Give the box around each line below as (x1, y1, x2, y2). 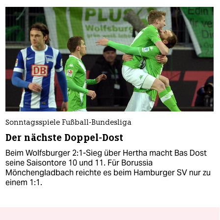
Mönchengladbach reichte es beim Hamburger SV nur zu (5, 167, 211, 178)
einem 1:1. (5, 177, 42, 188)
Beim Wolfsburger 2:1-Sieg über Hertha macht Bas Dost (5, 147, 207, 158)
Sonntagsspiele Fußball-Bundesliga (5, 119, 132, 127)
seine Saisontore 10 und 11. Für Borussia (5, 157, 153, 168)
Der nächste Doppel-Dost (5, 131, 124, 144)
